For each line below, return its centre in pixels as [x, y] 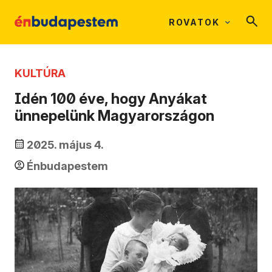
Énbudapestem [67, 166]
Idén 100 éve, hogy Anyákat [111, 99]
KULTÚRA [40, 73]
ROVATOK [194, 22]
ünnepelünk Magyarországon [114, 116]
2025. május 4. [65, 145]
